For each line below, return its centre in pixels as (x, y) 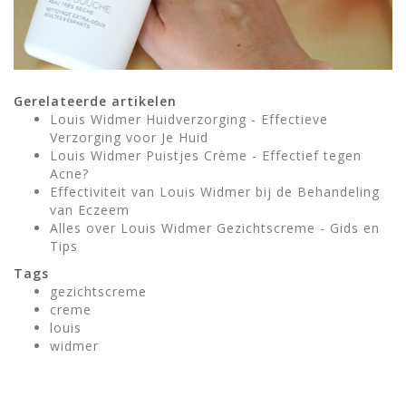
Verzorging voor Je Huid (129, 137)
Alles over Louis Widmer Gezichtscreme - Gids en (215, 227)
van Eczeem (90, 209)
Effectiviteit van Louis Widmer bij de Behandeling (215, 191)
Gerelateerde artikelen (95, 101)
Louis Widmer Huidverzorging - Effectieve (189, 119)
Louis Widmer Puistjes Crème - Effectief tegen (206, 155)
